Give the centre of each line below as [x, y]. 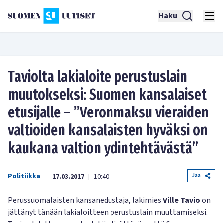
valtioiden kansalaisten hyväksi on [108, 130]
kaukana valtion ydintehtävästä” [103, 148]
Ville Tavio [181, 200]
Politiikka [24, 176]
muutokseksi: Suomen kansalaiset [107, 95]
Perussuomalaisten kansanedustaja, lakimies [85, 200]
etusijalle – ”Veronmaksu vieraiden [108, 112]
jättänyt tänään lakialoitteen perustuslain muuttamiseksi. [108, 212]
